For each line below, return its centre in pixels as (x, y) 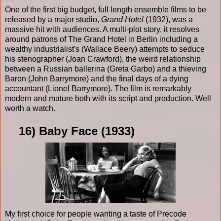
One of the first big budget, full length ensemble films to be (106, 9)
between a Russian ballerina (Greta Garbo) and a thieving (106, 69)
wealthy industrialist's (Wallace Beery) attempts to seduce (105, 49)
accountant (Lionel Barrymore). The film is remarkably (98, 88)
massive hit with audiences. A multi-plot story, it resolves (102, 29)
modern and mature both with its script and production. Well (108, 98)
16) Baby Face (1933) (70, 131)
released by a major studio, (53, 19)
